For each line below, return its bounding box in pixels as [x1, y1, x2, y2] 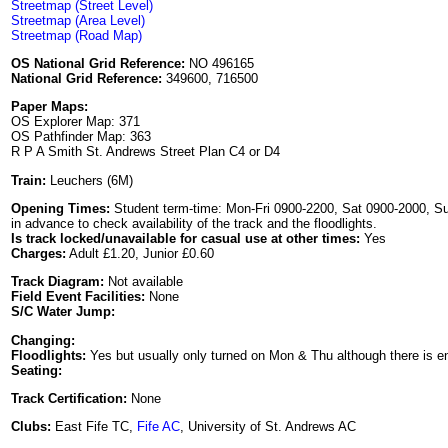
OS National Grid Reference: [11, 55, 185, 71]
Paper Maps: [11, 99, 88, 115]
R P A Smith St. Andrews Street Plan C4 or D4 [11, 144, 280, 160]
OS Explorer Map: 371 [11, 114, 140, 130]
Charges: [11, 245, 66, 261]
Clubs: [11, 419, 51, 435]
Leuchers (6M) [46, 172, 133, 188]
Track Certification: [11, 390, 127, 406]
